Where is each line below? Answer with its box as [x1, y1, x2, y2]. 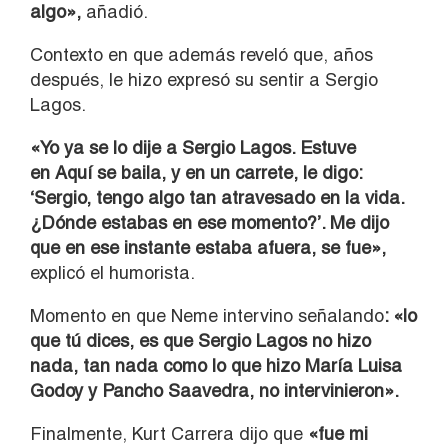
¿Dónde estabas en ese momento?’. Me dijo [30, 211, 389, 233]
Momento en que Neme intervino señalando [30, 304, 384, 326]
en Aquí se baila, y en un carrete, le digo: [30, 161, 362, 183]
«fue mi [308, 422, 368, 444]
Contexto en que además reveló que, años [30, 43, 373, 65]
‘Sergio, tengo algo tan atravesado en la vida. [30, 186, 404, 208]
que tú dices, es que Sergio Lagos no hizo [30, 329, 371, 351]
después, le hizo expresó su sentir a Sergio [30, 68, 378, 90]
